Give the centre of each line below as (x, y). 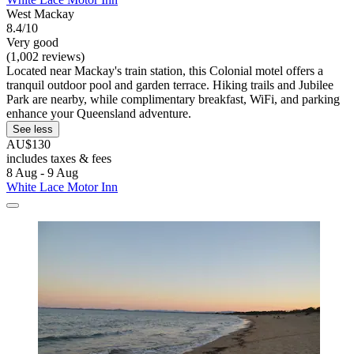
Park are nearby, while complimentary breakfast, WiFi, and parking (173, 100)
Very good (32, 43)
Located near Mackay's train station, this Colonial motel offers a (165, 71)
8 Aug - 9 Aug (42, 173)
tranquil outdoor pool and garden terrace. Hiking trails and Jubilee (170, 85)
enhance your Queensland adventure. (99, 114)
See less (33, 130)
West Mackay (40, 14)
